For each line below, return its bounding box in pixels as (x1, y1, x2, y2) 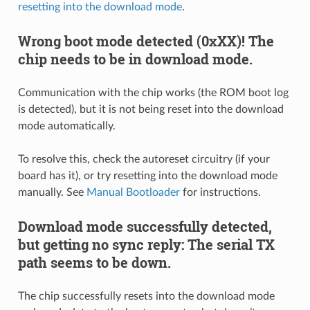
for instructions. (179, 186, 261, 198)
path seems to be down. (17, 253, 171, 271)
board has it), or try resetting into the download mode (17, 170, 277, 181)
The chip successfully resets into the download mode (17, 290, 275, 302)
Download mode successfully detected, (17, 217, 272, 235)
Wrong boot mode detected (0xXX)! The (17, 31, 274, 50)
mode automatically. (17, 120, 116, 131)
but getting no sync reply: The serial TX (17, 235, 275, 253)
